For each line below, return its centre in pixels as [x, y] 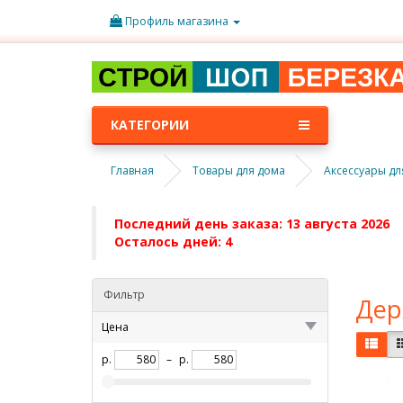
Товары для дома [239, 170]
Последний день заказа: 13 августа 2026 [252, 224]
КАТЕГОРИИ [150, 125]
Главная [132, 170]
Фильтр [124, 295]
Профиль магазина [177, 21]
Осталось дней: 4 [173, 242]
